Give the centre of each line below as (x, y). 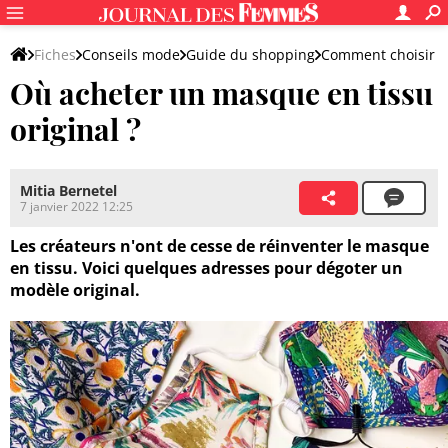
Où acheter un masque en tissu (221, 93)
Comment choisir (378, 54)
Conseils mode (131, 54)
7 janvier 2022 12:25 (76, 207)
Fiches (55, 54)
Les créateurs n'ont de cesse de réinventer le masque (219, 246)
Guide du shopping (250, 54)
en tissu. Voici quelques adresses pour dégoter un (206, 268)
